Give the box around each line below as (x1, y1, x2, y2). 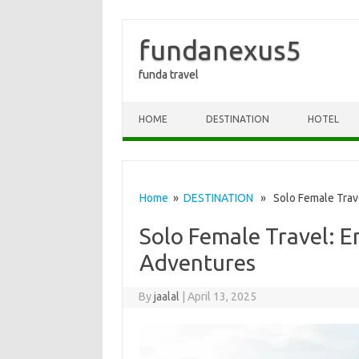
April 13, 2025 (188, 290, 257, 303)
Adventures (139, 250, 256, 275)
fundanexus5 (139, 34, 301, 65)
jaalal (154, 290, 180, 303)
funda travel (139, 68, 199, 81)
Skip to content (123, 101, 198, 114)
